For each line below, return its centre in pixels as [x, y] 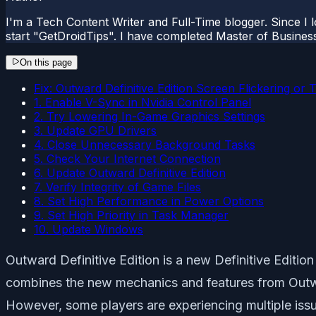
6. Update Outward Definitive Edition [130, 172]
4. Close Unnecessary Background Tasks [145, 144]
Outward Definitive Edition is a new [110, 260]
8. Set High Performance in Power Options [149, 201]
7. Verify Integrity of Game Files [117, 187]
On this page [46, 62]
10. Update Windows [89, 229]
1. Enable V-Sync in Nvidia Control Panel [142, 102]
